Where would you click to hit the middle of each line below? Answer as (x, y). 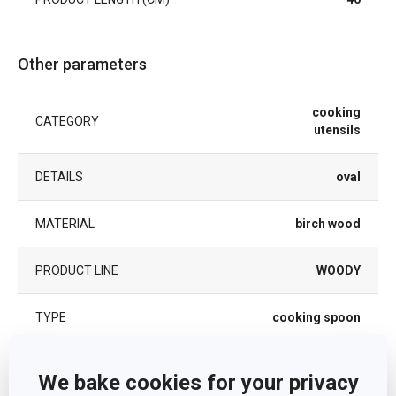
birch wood (328, 224)
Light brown (326, 364)
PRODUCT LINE (77, 270)
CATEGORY (67, 121)
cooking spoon (316, 317)
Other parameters (82, 64)
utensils (337, 130)
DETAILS (59, 177)
